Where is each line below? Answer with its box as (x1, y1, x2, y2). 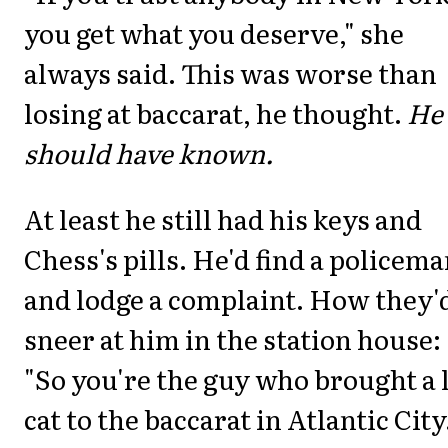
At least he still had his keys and (24, 198, 422, 238)
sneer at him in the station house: (24, 318, 441, 358)
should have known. (24, 132, 274, 172)
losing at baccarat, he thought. (24, 92, 407, 132)
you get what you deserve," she (24, 12, 404, 52)
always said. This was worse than (24, 52, 437, 92)
